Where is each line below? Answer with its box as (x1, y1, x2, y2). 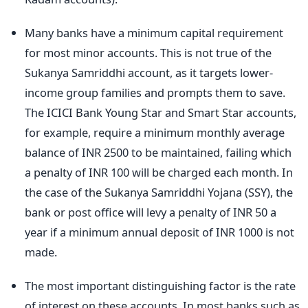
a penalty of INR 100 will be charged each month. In (25, 164, 293, 180)
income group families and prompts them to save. (25, 84, 285, 100)
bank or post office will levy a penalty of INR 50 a (25, 203, 276, 220)
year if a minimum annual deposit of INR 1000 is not (25, 223, 294, 240)
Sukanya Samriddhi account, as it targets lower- (25, 64, 273, 80)
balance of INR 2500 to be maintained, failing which (25, 144, 291, 160)
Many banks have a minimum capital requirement (25, 24, 283, 41)
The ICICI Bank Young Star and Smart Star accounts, (25, 104, 296, 120)
